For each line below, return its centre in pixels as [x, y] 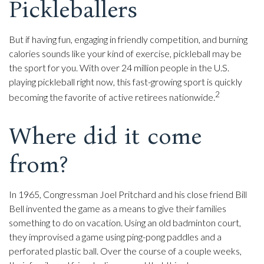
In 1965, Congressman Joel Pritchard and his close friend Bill [128, 194]
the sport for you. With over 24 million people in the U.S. [119, 67]
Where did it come [105, 136]
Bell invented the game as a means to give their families [118, 209]
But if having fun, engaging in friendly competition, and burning [128, 39]
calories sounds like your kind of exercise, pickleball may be [125, 53]
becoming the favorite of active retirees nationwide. [112, 97]
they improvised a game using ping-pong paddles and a [115, 237]
